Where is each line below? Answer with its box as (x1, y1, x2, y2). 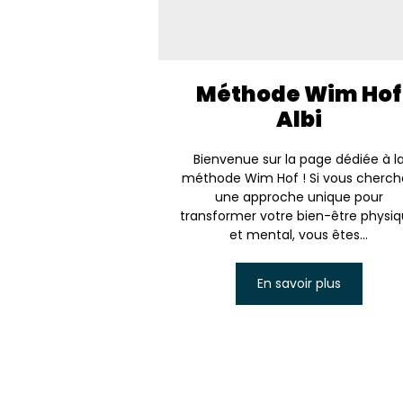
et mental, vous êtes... (229, 225, 369, 244)
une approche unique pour (214, 187, 383, 206)
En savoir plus (256, 273, 341, 292)
